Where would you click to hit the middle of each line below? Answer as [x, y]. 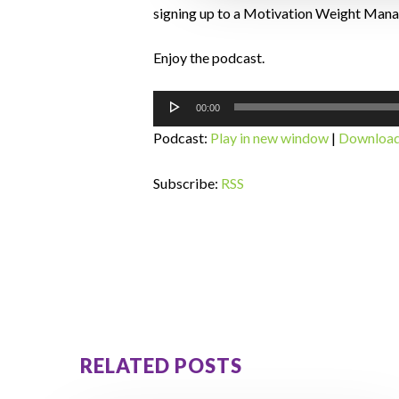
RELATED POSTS [161, 366]
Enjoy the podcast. [209, 57]
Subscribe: [187, 183]
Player [172, 124]
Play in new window [269, 138]
